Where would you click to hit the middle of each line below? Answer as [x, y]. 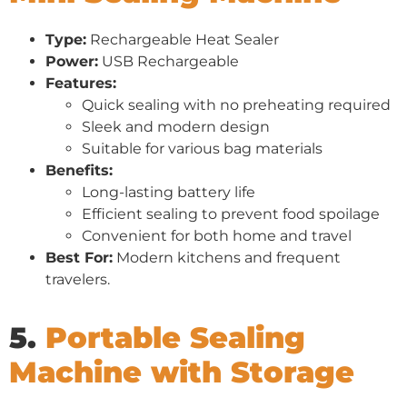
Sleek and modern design [176, 126]
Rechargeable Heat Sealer [183, 39]
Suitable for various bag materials [202, 148]
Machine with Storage [182, 372]
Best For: [79, 257]
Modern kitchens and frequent [227, 257]
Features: [81, 83]
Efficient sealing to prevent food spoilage [231, 213]
